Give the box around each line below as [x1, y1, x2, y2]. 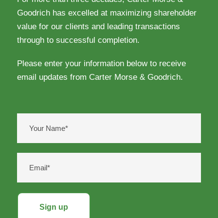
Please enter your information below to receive [17, 58, 186, 68]
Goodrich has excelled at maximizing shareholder [17, 8, 197, 18]
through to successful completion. [17, 35, 140, 45]
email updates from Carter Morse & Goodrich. [17, 72, 183, 82]
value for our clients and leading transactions [17, 21, 180, 31]
